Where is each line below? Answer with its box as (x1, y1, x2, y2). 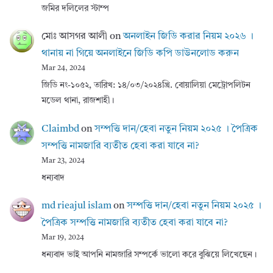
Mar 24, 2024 (41, 65, 85, 73)
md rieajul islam (41, 201, 112, 211)
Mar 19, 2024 (41, 234, 84, 242)
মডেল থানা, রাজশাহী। (41, 96, 114, 105)
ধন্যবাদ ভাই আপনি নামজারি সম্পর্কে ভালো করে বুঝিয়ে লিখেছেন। (41, 250, 257, 260)
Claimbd (41, 124, 79, 134)
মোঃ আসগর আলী (41, 32, 107, 42)
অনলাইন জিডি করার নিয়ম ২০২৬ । (123, 32, 253, 42)
